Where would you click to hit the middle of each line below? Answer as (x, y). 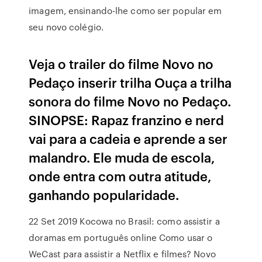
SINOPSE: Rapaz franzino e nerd (127, 120)
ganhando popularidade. (104, 194)
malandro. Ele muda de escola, (122, 157)
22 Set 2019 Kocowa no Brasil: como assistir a (124, 221)
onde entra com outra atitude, (120, 176)
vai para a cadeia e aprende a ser (128, 138)
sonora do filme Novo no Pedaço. (130, 101)
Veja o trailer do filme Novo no (121, 63)
